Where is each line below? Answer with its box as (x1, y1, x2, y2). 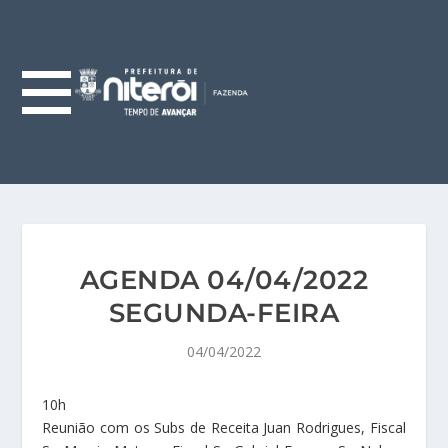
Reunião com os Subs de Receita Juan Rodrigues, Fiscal (42, 418, 406, 437)
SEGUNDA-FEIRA (108, 297, 340, 329)
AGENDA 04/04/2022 (79, 264, 369, 296)
